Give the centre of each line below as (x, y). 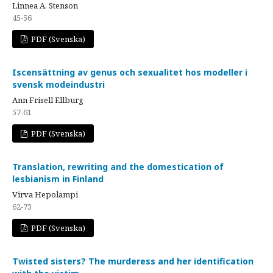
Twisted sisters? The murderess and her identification (133, 261)
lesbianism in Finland (58, 179)
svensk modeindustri (58, 84)
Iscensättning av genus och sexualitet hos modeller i (130, 72)
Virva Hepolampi (45, 194)
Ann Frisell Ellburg (48, 100)
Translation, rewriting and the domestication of (118, 167)
